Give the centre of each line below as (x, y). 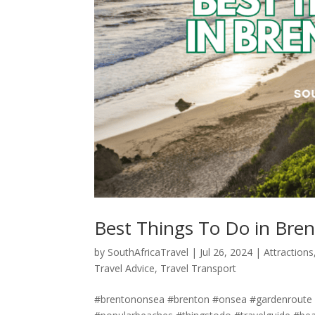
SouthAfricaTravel (148, 252)
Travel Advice (125, 268)
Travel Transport (199, 268)
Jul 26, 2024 (226, 252)
